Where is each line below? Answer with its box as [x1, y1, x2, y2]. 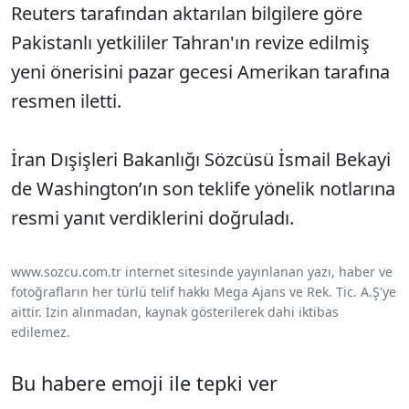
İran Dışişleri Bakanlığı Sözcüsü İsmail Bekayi [11, 147, 391, 173]
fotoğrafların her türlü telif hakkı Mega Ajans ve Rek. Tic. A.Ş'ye [11, 283, 396, 301]
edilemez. [11, 323, 70, 341]
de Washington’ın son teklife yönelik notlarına [11, 176, 395, 202]
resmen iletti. [11, 89, 121, 114]
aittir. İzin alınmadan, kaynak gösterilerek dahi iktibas [11, 303, 339, 321]
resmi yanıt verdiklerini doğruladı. [11, 205, 294, 231]
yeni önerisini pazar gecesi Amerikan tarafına [11, 59, 390, 85]
